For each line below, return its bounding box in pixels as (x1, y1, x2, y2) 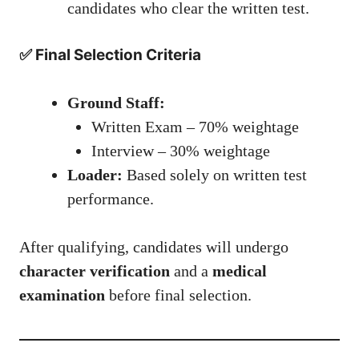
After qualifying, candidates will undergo (19, 238, 288, 256)
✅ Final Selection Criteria (19, 46, 201, 65)
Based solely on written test (123, 166, 307, 184)
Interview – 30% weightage (91, 142, 270, 160)
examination (19, 286, 105, 305)
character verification (19, 262, 170, 280)
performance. (67, 190, 154, 208)
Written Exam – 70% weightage (91, 118, 299, 136)
